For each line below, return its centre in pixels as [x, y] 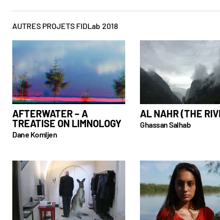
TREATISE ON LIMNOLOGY [67, 123]
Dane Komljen [35, 134]
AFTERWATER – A [50, 113]
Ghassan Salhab [165, 124]
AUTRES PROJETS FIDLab [56, 26]
